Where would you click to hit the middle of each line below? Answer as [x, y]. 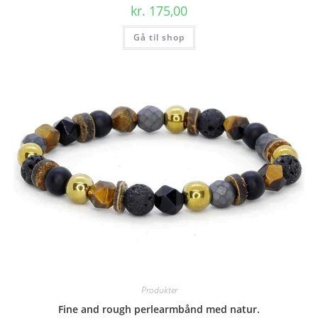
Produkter [159, 290]
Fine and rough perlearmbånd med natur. [159, 309]
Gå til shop [159, 38]
